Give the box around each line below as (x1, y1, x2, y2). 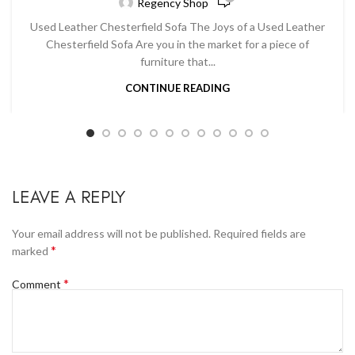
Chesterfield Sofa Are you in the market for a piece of (46, 37, 309, 51)
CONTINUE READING (125, 82, 230, 94)
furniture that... (139, 55, 216, 68)
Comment (12, 277, 63, 291)
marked (12, 244, 51, 258)
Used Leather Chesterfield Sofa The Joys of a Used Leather (30, 20, 325, 33)
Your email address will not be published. (12, 227, 211, 240)
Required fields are (213, 227, 306, 240)
